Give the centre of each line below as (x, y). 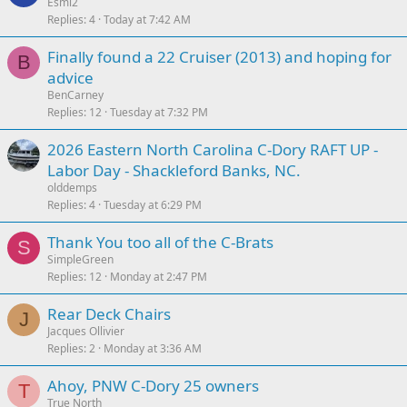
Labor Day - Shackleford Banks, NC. (174, 170)
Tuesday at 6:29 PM (153, 205)
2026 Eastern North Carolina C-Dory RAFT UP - (213, 149)
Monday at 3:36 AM (153, 348)
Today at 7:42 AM (147, 20)
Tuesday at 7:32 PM (159, 112)
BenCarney (75, 95)
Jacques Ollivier (86, 331)
